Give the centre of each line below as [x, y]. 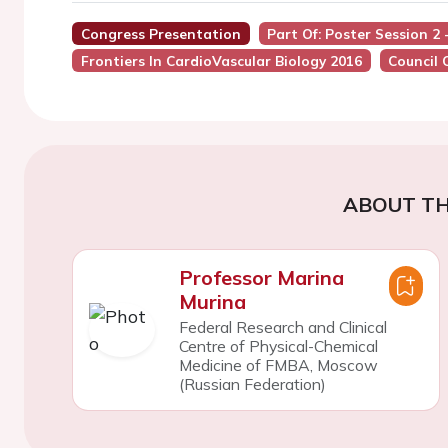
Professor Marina [261, 277]
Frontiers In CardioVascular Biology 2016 [221, 60]
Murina [212, 301]
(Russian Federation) [252, 384]
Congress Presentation [160, 33]
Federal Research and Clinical [282, 327]
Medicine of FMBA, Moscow [278, 365]
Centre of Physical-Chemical [278, 346]
